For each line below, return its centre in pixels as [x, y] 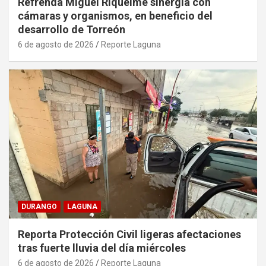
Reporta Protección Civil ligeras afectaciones [129, 234]
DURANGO [39, 206]
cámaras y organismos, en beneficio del [115, 16]
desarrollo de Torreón [72, 30]
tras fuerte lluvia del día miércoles [102, 248]
